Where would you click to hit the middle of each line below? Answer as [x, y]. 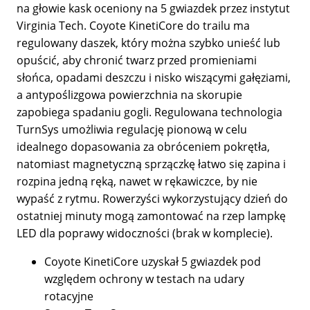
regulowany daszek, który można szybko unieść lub [148, 43]
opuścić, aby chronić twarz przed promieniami [137, 60]
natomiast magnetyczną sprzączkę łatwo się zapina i [151, 164]
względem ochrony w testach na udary [144, 279]
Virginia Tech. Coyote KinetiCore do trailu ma [133, 25]
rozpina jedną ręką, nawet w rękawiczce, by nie [137, 181]
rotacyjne [69, 296]
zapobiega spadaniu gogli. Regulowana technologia [149, 112]
